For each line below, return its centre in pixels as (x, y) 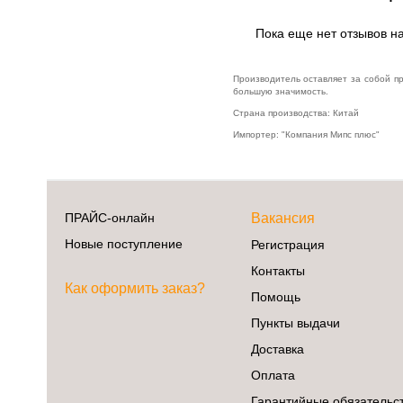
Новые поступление (124, 243)
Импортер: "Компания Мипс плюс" (306, 134)
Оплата (273, 375)
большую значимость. (280, 91)
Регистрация (287, 244)
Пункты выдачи (295, 322)
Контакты (278, 270)
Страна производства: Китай (296, 112)
